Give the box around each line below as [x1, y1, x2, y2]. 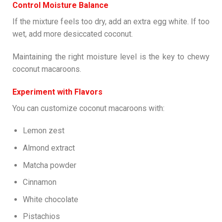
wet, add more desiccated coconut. [12, 29, 133, 39]
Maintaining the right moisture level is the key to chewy [12, 52, 210, 61]
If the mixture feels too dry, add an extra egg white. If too [12, 16, 210, 26]
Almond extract [22, 143, 75, 153]
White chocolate [22, 194, 78, 204]
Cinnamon [22, 177, 56, 187]
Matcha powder [22, 160, 76, 170]
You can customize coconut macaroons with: [12, 103, 165, 113]
